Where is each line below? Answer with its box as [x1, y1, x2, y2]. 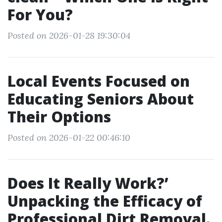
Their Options [7, 107, 111, 127]
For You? [7, 4, 73, 25]
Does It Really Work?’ [7, 173, 168, 193]
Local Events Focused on [7, 71, 190, 91]
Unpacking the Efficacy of [7, 191, 202, 211]
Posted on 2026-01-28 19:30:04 [7, 30, 130, 41]
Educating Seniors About [7, 89, 194, 109]
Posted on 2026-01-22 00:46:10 [7, 132, 130, 143]
